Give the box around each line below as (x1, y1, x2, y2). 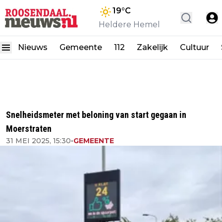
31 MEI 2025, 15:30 (6, 136, 71, 145)
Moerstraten (6, 123, 52, 134)
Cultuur (180, 43, 209, 52)
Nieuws (18, 43, 48, 52)
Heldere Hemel (99, 20, 160, 29)
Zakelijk (137, 43, 168, 52)
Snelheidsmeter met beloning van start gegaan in (6, 110, 186, 120)
